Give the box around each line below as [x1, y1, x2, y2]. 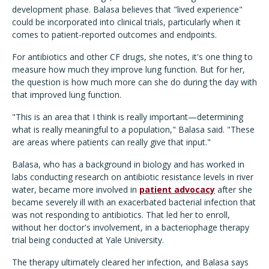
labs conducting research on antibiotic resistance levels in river [12, 171, 253, 183]
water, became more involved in [12, 184, 139, 196]
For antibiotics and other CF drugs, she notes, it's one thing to [12, 51, 253, 63]
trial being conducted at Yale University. [12, 234, 164, 246]
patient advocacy [139, 184, 215, 196]
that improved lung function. [12, 89, 121, 101]
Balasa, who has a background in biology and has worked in [12, 159, 244, 171]
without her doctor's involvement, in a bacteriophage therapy [12, 222, 249, 234]
